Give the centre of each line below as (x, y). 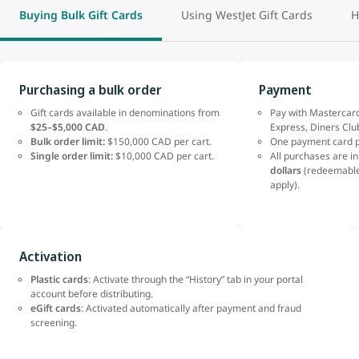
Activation (50, 257)
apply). (286, 185)
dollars (286, 171)
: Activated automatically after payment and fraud (191, 309)
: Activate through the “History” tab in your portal (196, 280)
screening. (55, 323)
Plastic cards (59, 280)
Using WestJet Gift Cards (247, 15)
